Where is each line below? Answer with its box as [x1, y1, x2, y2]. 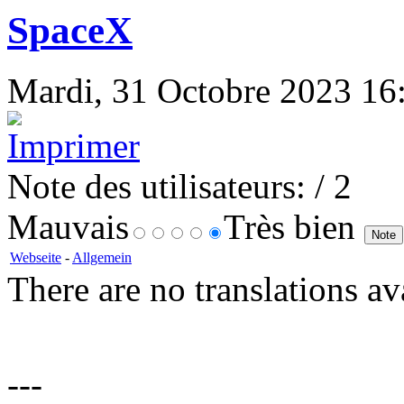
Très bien [224, 207, 364, 247]
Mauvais [7, 207, 129, 247]
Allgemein [72, 250, 132, 266]
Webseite [10, 250, 61, 266]
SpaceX [7, 9, 133, 52]
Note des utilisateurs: [7, 167, 306, 207]
